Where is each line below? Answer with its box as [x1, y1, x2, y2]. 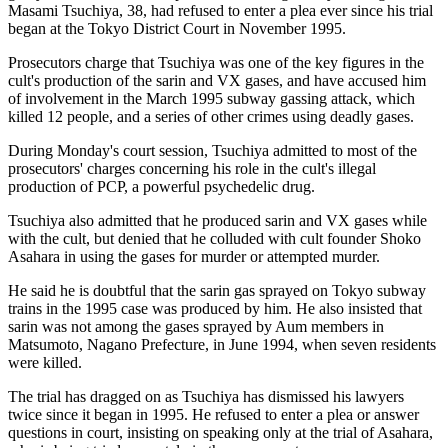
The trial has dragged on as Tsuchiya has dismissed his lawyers [8, 387, 404, 405]
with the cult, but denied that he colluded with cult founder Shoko [8, 229, 421, 247]
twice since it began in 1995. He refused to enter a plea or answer [8, 405, 419, 423]
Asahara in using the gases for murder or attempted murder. [8, 247, 380, 265]
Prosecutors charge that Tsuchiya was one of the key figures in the [8, 53, 424, 71]
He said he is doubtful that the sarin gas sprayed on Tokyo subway [8, 281, 426, 299]
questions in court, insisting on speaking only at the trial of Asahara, [8, 423, 433, 441]
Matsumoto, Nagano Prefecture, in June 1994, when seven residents [8, 335, 436, 353]
